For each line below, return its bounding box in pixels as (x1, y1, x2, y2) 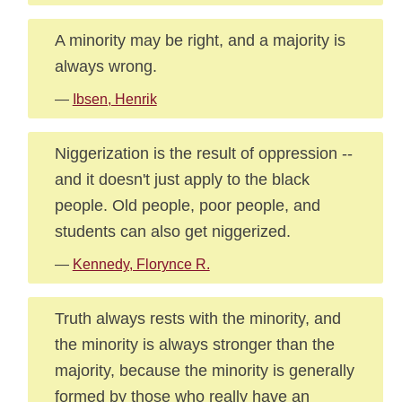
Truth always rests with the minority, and (54, 309, 341, 328)
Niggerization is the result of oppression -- (54, 144, 353, 162)
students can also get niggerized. (54, 222, 291, 240)
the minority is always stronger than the (54, 335, 335, 354)
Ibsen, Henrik (72, 92, 157, 107)
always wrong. (54, 57, 157, 75)
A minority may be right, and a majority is (54, 31, 345, 49)
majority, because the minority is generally (54, 361, 354, 380)
